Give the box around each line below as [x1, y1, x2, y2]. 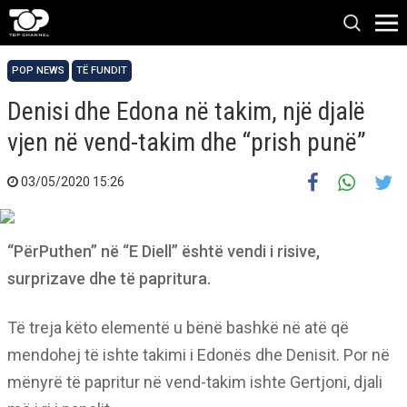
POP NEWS [12, 65, 65, 76]
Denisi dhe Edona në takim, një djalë [7, 96, 365, 126]
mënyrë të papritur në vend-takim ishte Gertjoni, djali [7, 372, 382, 392]
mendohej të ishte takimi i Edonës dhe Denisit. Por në [7, 345, 390, 364]
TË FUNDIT [76, 65, 127, 76]
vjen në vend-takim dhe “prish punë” [7, 127, 366, 157]
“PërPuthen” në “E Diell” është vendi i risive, [7, 242, 320, 261]
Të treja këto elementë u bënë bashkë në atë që [7, 318, 349, 337]
